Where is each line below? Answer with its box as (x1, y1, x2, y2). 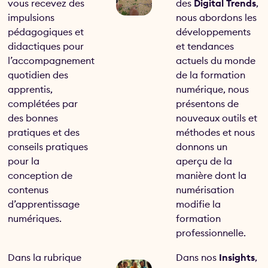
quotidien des (8, 69, 69, 81)
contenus (8, 184, 49, 196)
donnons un (176, 141, 228, 153)
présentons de (176, 98, 239, 110)
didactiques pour (8, 40, 84, 53)
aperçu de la (176, 155, 233, 167)
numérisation (176, 184, 234, 196)
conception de (8, 169, 73, 182)
